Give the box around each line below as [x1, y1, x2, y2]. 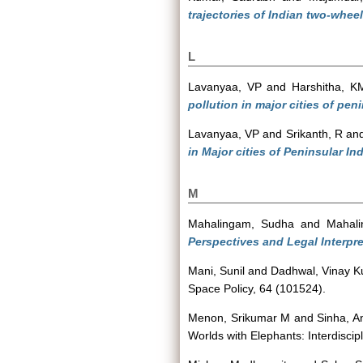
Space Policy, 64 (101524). [188, 282, 326, 295]
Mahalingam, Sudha [188, 217, 294, 230]
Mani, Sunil [188, 264, 245, 277]
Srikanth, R [285, 127, 343, 140]
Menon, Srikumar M [188, 311, 291, 324]
